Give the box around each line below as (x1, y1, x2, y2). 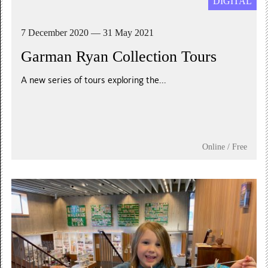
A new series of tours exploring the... (21, 74, 167, 86)
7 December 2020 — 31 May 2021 (21, 27, 154, 38)
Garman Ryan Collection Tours (21, 47, 217, 65)
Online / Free (202, 141, 247, 151)
